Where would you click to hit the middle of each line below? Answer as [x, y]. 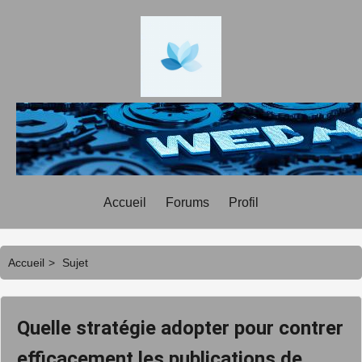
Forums [187, 202]
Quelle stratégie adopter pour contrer [180, 328]
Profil [244, 202]
